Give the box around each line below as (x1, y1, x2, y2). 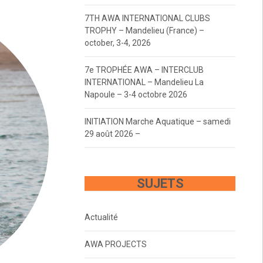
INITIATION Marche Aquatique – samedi (84, 116, 231, 126)
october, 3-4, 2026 (84, 38, 151, 48)
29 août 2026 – (84, 129, 140, 139)
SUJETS (136, 176, 184, 191)
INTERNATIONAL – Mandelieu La (84, 77, 204, 87)
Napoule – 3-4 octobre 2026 (84, 89, 187, 99)
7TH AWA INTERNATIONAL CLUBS (84, 13, 210, 23)
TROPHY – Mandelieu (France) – (84, 25, 204, 35)
